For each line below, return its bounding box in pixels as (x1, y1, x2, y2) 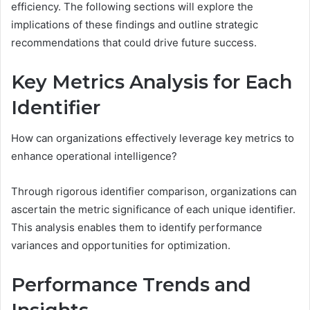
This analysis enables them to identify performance (11, 221, 262, 235)
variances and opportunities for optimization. (11, 239, 230, 253)
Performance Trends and (11, 273, 251, 297)
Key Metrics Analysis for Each (11, 70, 292, 93)
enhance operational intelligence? (11, 149, 177, 163)
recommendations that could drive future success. (11, 35, 257, 49)
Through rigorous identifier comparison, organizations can (11, 185, 297, 199)
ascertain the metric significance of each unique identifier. (11, 203, 295, 217)
